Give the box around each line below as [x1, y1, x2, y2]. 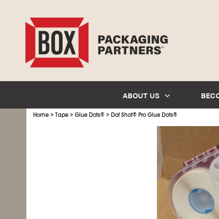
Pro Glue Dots [136, 111, 173, 118]
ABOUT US [122, 89, 161, 100]
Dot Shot [110, 111, 132, 118]
